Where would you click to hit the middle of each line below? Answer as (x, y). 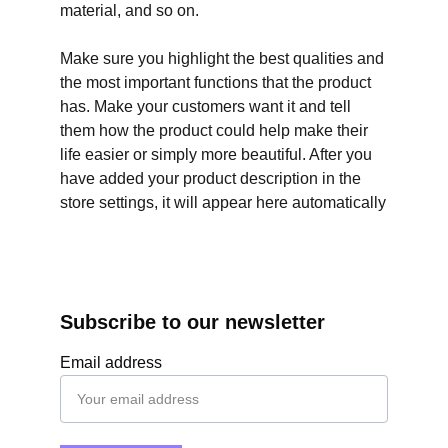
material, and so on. (129, 10)
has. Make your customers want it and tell (205, 106)
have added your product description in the (210, 178)
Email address (111, 362)
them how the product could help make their (214, 130)
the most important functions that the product (215, 82)
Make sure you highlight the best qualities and (222, 58)
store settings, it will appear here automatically (223, 202)
